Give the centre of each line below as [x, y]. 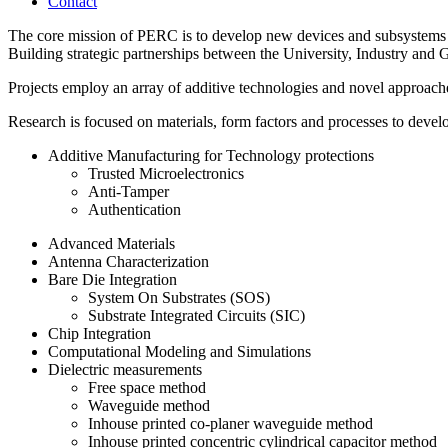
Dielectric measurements [125, 369]
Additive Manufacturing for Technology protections [211, 155]
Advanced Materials [111, 243]
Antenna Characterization [128, 261]
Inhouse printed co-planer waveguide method [230, 423]
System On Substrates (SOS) [179, 297]
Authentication [134, 209]
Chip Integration [99, 333]
